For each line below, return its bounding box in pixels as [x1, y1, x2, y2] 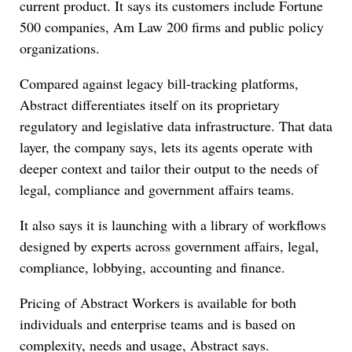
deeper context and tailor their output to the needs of [20, 159, 318, 178]
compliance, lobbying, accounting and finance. [20, 258, 285, 277]
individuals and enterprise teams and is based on [20, 314, 295, 334]
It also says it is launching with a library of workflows [20, 215, 326, 235]
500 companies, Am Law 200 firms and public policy [20, 17, 324, 37]
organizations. [20, 38, 100, 58]
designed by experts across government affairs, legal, [20, 236, 319, 256]
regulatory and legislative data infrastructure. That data [20, 116, 332, 136]
